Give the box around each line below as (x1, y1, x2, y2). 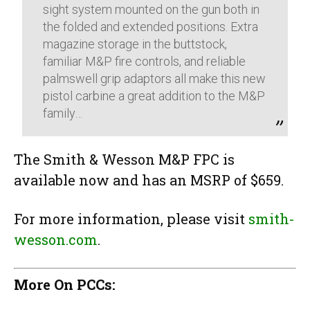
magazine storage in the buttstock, (43, 36, 228, 51)
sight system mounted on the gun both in (43, 1, 260, 17)
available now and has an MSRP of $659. (14, 170, 284, 189)
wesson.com (14, 230, 98, 248)
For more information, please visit (14, 209, 248, 228)
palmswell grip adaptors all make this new (43, 71, 266, 86)
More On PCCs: (14, 275, 116, 294)
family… (43, 105, 83, 120)
